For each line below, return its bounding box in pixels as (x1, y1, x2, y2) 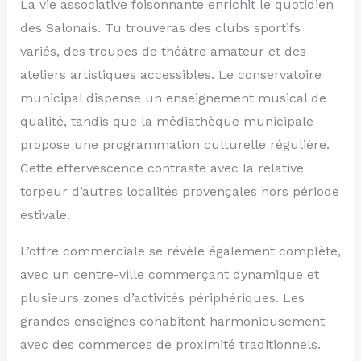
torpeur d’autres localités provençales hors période (19, 183, 339, 199)
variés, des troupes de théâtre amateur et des (19, 43, 306, 59)
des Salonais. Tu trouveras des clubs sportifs (19, 19, 301, 35)
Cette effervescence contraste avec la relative (19, 160, 304, 176)
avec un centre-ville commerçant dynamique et (19, 266, 319, 282)
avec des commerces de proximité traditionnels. (19, 336, 321, 352)
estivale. (19, 206, 70, 222)
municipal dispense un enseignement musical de (19, 89, 326, 106)
